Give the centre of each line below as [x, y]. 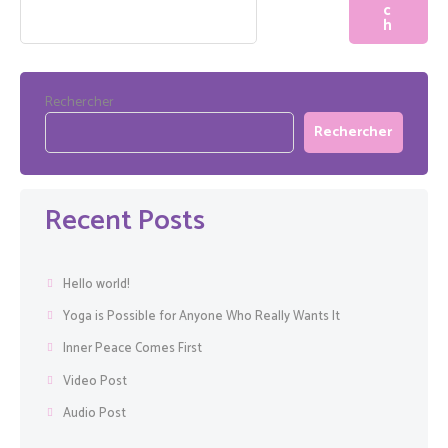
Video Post [95, 381]
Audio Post [95, 414]
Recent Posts [125, 220]
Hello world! [97, 284]
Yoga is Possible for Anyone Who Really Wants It [202, 316]
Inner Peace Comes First [133, 349]
